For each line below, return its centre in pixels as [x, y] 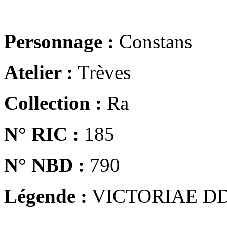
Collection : [53, 103]
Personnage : [59, 41]
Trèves [102, 72]
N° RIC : [42, 134]
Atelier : [39, 72]
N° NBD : [44, 165]
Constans [153, 41]
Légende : [46, 196]
